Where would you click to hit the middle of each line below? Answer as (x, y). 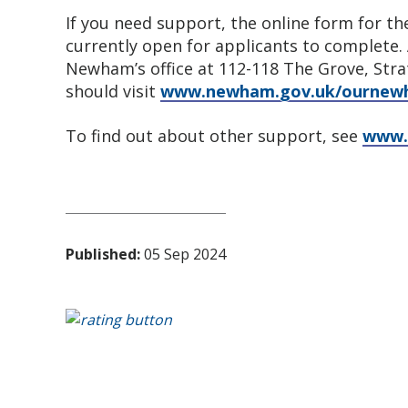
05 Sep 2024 (183, 254)
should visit (113, 91)
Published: (103, 254)
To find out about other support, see (214, 136)
